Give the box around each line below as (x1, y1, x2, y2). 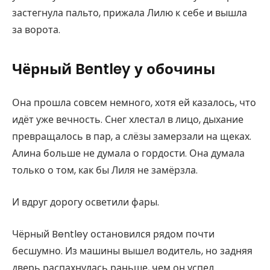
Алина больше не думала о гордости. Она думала (12, 146, 245, 161)
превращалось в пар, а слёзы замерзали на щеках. (12, 130, 251, 144)
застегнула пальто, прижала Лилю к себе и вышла (12, 6, 247, 20)
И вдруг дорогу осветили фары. (12, 195, 159, 209)
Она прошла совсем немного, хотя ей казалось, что (12, 96, 256, 110)
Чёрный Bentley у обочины (12, 58, 215, 79)
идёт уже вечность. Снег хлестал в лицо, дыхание (12, 113, 243, 127)
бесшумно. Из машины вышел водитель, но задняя (12, 243, 253, 258)
